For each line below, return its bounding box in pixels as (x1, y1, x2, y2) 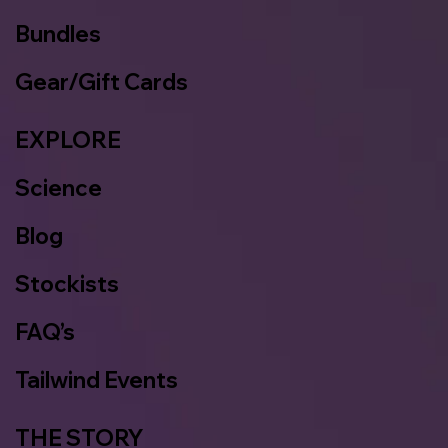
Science (15, 174, 102, 203)
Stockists (15, 270, 119, 299)
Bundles (15, 20, 101, 49)
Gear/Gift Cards (15, 68, 188, 97)
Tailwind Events (15, 366, 178, 395)
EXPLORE (15, 126, 121, 155)
